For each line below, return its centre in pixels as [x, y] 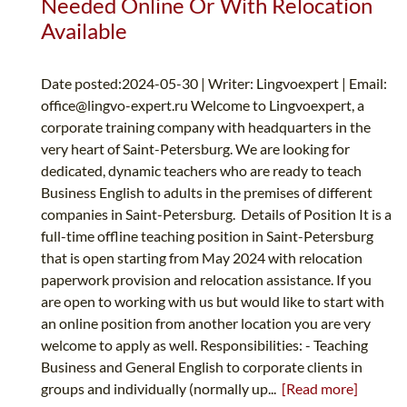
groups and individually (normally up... [161, 389]
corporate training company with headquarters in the [206, 127]
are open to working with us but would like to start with [213, 302]
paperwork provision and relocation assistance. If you [206, 280]
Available [84, 31]
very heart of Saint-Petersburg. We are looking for [195, 149]
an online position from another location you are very [206, 323]
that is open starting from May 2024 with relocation [202, 258]
